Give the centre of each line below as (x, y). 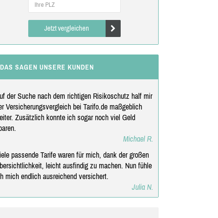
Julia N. (142, 187)
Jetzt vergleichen (67, 28)
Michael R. (138, 138)
